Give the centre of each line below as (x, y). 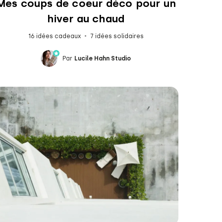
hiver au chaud (86, 18)
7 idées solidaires (117, 36)
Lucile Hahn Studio (103, 58)
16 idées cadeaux (54, 36)
